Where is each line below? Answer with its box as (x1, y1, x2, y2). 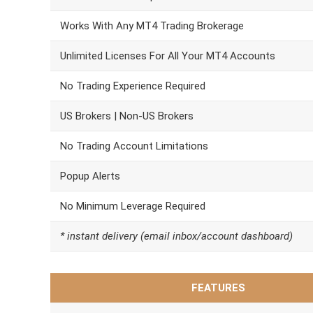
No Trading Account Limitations (60, 140, 208, 152)
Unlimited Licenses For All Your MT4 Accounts (60, 50, 275, 62)
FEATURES (191, 282, 245, 294)
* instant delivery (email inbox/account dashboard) (60, 230, 293, 242)
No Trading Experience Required (60, 80, 205, 92)
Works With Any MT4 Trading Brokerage (60, 20, 244, 32)
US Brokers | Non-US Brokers (60, 110, 194, 122)
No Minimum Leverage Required (60, 200, 205, 212)
